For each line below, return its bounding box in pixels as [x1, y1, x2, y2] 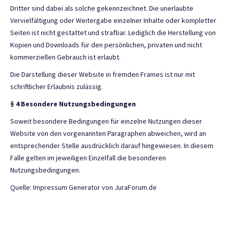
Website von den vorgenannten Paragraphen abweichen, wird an [10, 129, 206, 138]
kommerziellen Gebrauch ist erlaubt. [10, 52, 121, 62]
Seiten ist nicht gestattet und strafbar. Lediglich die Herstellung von [10, 28, 216, 37]
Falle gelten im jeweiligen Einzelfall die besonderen [10, 153, 166, 162]
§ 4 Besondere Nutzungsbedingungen [10, 99, 136, 108]
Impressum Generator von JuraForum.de [33, 183, 157, 192]
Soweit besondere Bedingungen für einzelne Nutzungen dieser [10, 117, 202, 126]
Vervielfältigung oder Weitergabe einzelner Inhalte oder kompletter [10, 16, 216, 25]
